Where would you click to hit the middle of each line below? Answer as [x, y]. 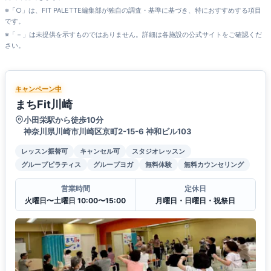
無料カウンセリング [214, 165]
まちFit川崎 [44, 105]
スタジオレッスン [158, 152]
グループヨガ [113, 165]
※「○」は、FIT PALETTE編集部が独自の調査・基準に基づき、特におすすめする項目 [133, 11]
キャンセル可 [100, 152]
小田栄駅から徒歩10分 [64, 120]
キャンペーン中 [38, 89]
